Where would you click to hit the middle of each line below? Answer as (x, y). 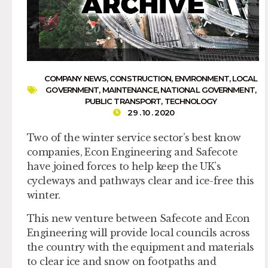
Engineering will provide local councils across (138, 232)
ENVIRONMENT (202, 79)
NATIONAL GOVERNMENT (207, 90)
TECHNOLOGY (191, 101)
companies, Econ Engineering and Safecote (132, 152)
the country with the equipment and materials (141, 247)
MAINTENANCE (130, 90)
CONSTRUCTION (141, 79)
